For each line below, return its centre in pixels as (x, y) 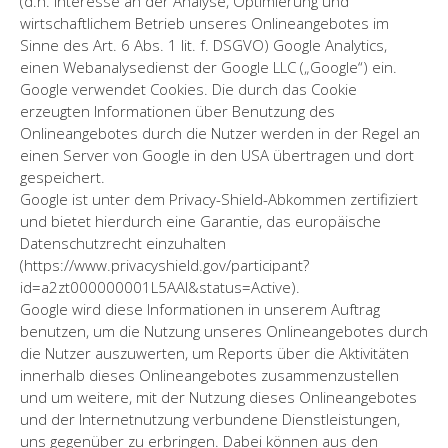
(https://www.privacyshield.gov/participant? (164, 264)
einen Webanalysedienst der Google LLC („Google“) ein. (208, 66)
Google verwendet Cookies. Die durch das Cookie (188, 88)
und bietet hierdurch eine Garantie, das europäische (200, 220)
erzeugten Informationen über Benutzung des (177, 110)
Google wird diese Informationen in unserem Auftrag (200, 308)
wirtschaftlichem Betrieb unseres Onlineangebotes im (204, 22)
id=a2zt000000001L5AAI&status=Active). (160, 286)
